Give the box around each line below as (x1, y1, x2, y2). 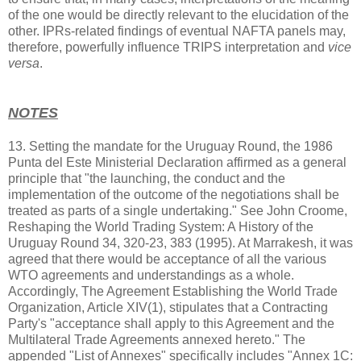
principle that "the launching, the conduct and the (8, 172, 285, 185)
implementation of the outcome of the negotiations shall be (8, 188, 339, 201)
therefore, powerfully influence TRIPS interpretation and (8, 40, 328, 54)
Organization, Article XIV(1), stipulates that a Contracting (8, 301, 328, 314)
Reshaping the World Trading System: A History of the (8, 220, 313, 234)
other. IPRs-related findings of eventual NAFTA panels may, (8, 24, 346, 38)
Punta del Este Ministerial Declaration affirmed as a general (8, 156, 346, 169)
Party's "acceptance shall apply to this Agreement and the (8, 317, 334, 330)
